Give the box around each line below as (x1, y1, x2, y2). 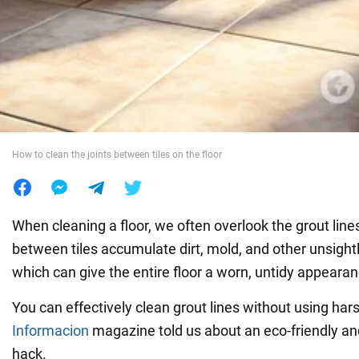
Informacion (12, 321, 89, 339)
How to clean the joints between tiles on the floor (12, 148, 222, 160)
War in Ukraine (12, 30, 108, 46)
